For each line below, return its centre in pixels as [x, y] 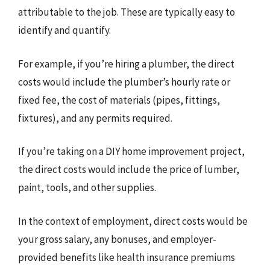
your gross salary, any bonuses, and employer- [117, 239]
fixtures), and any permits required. [95, 118]
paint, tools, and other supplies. [87, 187]
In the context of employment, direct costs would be [133, 221]
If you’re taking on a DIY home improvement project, [131, 151]
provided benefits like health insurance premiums [127, 257]
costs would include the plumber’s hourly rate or [124, 82]
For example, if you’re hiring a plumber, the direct [126, 64]
